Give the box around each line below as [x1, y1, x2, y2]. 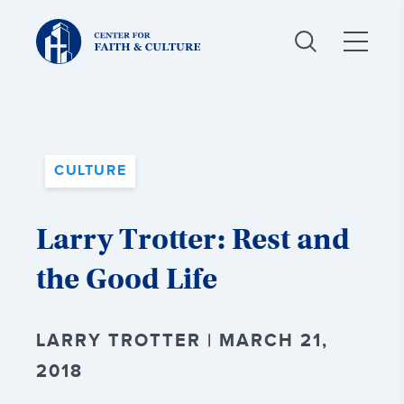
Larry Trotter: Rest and [36, 221, 350, 257]
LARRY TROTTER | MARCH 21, [36, 330, 328, 352]
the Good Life [36, 261, 217, 297]
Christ [36, 18, 70, 33]
